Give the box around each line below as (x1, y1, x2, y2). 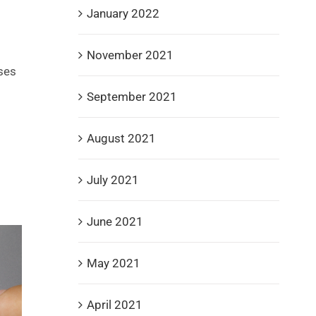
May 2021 (86, 255, 140, 270)
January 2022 (86, 6, 159, 20)
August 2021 (86, 130, 156, 145)
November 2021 (86, 47, 174, 62)
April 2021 (86, 297, 142, 312)
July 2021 (86, 172, 139, 187)
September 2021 (86, 89, 177, 104)
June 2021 (86, 214, 143, 229)
